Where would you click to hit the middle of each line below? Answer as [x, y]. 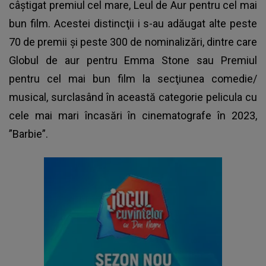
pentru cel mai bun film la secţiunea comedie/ [133, 78]
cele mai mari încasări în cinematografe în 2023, [133, 115]
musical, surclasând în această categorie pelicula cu [133, 97]
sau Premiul [224, 60]
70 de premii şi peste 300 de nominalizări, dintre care [133, 42]
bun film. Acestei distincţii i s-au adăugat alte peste [133, 23]
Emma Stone [157, 60]
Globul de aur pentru [67, 60]
